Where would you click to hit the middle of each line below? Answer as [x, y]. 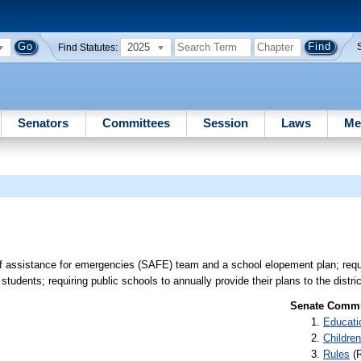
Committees [136, 122]
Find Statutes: [88, 47]
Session [225, 122]
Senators [44, 122]
